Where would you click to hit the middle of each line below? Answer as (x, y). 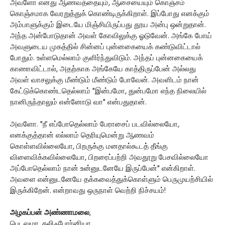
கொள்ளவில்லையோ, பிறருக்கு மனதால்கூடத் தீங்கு (89, 147)
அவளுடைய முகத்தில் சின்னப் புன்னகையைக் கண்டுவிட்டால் (105, 47)
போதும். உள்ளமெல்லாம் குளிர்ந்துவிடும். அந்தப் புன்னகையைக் (106, 59)
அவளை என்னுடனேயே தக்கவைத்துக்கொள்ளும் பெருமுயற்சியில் (111, 180)
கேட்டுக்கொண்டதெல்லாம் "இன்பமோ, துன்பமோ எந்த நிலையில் (108, 92)
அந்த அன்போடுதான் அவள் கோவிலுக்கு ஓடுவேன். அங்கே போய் (111, 36)
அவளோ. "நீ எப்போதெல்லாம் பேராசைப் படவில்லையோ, (95, 125)
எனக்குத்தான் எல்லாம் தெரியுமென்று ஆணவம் (82, 136)
